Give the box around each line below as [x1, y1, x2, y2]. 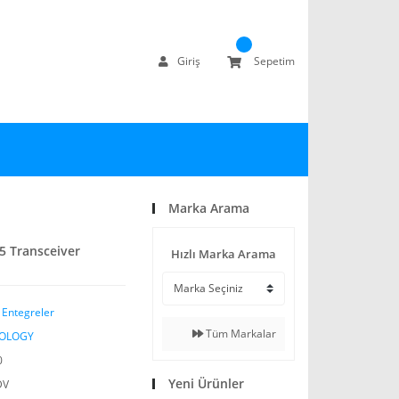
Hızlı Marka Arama [171, 246, 276, 263]
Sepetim [254, 53, 295, 69]
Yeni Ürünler [168, 375, 244, 393]
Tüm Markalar [203, 326, 276, 342]
